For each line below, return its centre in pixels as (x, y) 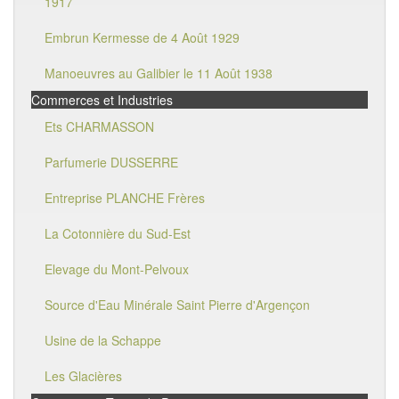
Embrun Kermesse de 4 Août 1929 (142, 37)
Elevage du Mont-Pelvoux (117, 269)
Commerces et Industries (102, 100)
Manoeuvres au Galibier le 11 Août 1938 (159, 73)
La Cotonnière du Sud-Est (118, 233)
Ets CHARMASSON (99, 126)
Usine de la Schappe (103, 340)
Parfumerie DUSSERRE (111, 162)
